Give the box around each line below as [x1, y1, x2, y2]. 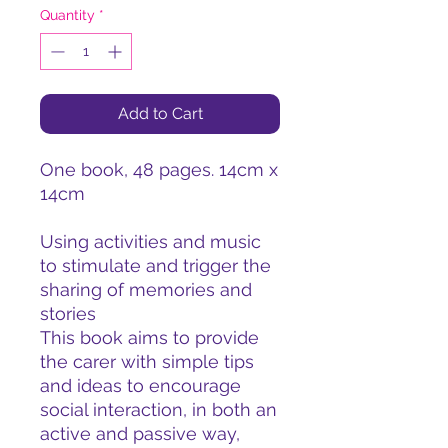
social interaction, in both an [40, 399, 277, 420]
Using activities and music [40, 231, 261, 252]
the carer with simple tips [40, 351, 254, 372]
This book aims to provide [40, 327, 259, 348]
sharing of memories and [40, 279, 252, 300]
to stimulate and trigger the [40, 255, 271, 276]
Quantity [40, 7, 95, 23]
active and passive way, [40, 423, 240, 444]
